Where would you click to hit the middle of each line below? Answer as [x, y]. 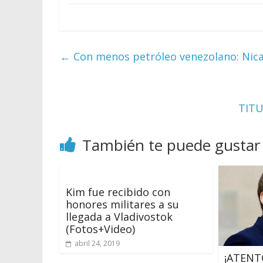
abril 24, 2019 [97, 243]
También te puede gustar [171, 145]
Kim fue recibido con [118, 192]
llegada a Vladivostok [119, 216]
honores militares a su [122, 204]
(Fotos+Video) [100, 229]
